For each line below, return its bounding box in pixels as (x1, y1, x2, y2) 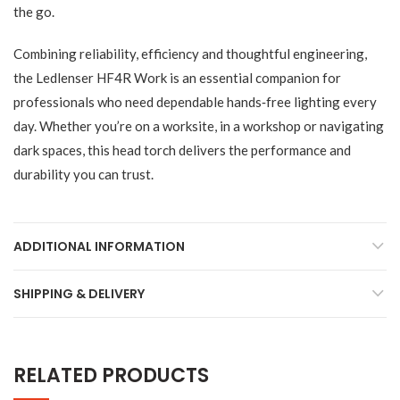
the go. (13, 4, 54, 21)
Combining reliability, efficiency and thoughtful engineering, (13, 46, 367, 62)
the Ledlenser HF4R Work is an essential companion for (13, 70, 341, 87)
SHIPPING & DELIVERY (13, 285, 145, 304)
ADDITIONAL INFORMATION (13, 237, 185, 256)
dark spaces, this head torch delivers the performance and (13, 142, 351, 159)
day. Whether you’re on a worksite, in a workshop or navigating (13, 118, 384, 135)
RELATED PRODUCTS (13, 362, 209, 390)
